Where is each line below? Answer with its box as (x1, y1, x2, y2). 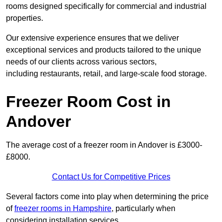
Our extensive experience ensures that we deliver (6, 34, 179, 43)
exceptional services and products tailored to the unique (6, 46, 201, 55)
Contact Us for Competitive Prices (52, 172, 170, 181)
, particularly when (111, 204, 175, 213)
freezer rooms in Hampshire (14, 204, 111, 213)
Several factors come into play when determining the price (6, 192, 209, 201)
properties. (6, 14, 43, 23)
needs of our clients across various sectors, (6, 57, 157, 66)
